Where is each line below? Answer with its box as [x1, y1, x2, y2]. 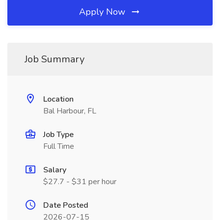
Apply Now [79, 6, 128, 18]
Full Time [43, 141, 74, 152]
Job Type [43, 129, 74, 140]
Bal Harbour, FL [43, 106, 96, 116]
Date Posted [43, 200, 88, 211]
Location [43, 94, 74, 105]
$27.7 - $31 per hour [43, 176, 116, 187]
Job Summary [25, 53, 84, 66]
